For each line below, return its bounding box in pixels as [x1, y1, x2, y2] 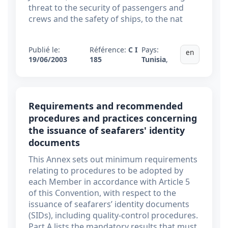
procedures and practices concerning [28, 112, 197, 125]
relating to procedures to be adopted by [28, 165, 183, 177]
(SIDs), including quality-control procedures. [28, 210, 198, 221]
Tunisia [141, 54, 166, 65]
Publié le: [28, 45, 60, 55]
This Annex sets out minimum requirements [28, 154, 197, 165]
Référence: [89, 45, 128, 55]
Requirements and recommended [28, 100, 183, 112]
